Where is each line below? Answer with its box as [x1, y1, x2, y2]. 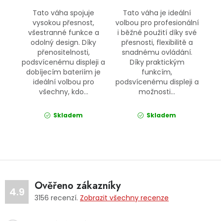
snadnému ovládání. [121, 47, 192, 57]
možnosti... [139, 86, 176, 97]
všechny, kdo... [38, 86, 88, 97]
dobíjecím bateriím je [26, 67, 101, 77]
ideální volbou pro [33, 76, 94, 87]
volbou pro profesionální [115, 17, 199, 28]
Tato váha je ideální [123, 7, 191, 18]
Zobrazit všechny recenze [80, 192, 169, 203]
